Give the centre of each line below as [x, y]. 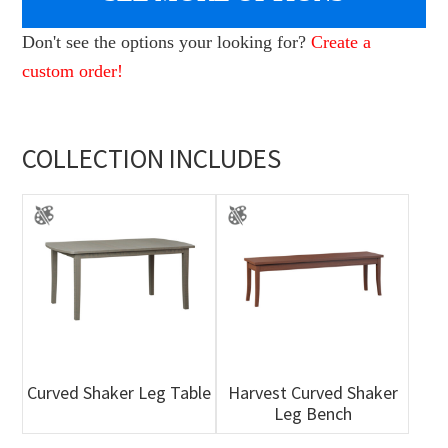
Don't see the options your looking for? [167, 42]
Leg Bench [312, 413]
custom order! [73, 71]
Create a [341, 42]
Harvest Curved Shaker [312, 392]
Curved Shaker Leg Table [119, 392]
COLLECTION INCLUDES [152, 158]
